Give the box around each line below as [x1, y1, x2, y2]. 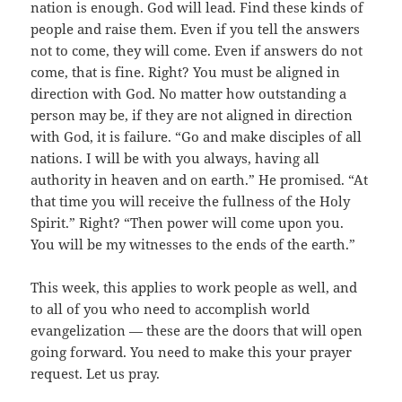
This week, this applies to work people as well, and [31, 278, 358, 297]
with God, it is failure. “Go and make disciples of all [31, 127, 363, 146]
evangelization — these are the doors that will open [31, 321, 363, 340]
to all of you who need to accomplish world [31, 300, 310, 319]
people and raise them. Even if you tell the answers [31, 20, 361, 39]
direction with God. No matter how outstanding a [31, 84, 347, 103]
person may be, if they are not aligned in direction [31, 106, 354, 125]
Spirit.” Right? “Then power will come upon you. [31, 214, 345, 232]
